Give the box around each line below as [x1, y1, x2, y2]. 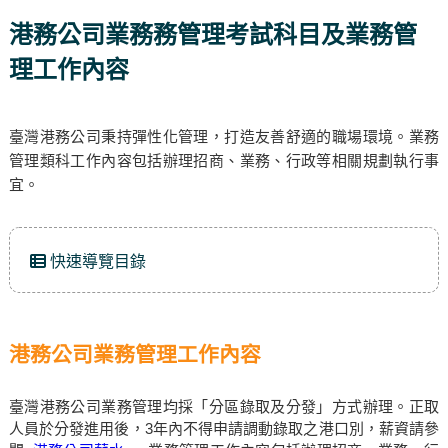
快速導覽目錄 [45, 253, 146, 270]
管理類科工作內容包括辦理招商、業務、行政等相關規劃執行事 [8, 152, 440, 169]
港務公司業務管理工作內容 [8, 343, 261, 366]
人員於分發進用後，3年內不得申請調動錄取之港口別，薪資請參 [8, 420, 440, 437]
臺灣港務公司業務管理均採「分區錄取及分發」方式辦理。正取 [8, 398, 440, 415]
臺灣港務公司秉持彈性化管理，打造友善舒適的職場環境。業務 [8, 128, 440, 145]
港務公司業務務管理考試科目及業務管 [8, 21, 417, 48]
